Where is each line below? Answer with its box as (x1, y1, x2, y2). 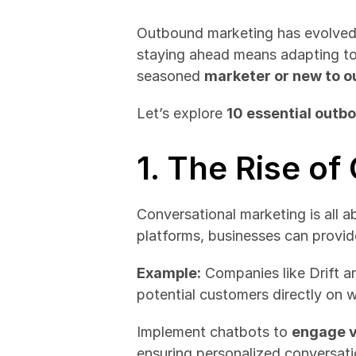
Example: (137, 265, 201, 281)
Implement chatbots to (137, 323, 292, 340)
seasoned (137, 68, 204, 84)
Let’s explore (137, 105, 226, 122)
